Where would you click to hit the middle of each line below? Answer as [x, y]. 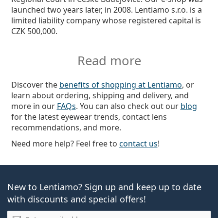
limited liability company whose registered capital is [106, 20]
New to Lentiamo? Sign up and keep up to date [104, 187]
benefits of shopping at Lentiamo [120, 84]
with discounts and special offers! [77, 199]
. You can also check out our [128, 106]
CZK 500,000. [34, 31]
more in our [34, 106]
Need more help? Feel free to [65, 143]
